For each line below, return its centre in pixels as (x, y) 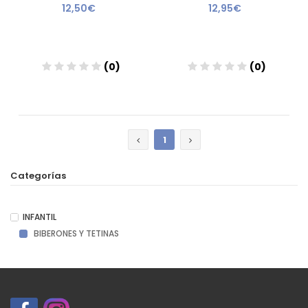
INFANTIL (40, 217)
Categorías (38, 176)
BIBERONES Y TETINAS (75, 233)
